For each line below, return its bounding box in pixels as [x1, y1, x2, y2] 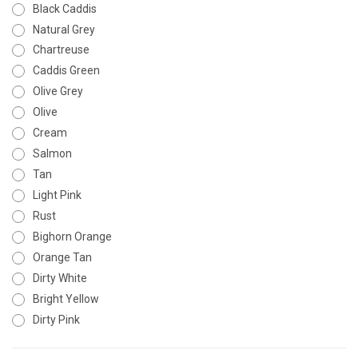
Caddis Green [32, 64, 100, 78]
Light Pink [32, 189, 82, 202]
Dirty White [32, 272, 87, 285]
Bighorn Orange [32, 230, 112, 244]
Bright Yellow [32, 292, 99, 306]
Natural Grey [32, 22, 95, 36]
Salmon [32, 147, 72, 161]
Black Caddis [32, 2, 97, 15]
